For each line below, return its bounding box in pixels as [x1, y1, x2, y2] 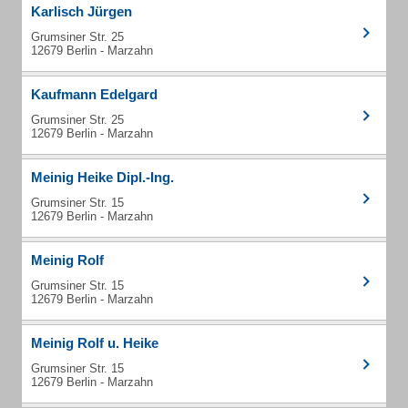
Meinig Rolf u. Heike [31, 335, 158, 351]
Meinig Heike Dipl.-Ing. [31, 169, 174, 185]
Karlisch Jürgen [31, 4, 132, 19]
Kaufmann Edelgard [31, 87, 158, 102]
